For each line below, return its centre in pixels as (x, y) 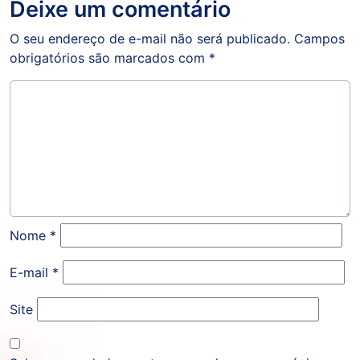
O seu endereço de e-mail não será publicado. (150, 39)
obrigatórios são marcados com (109, 58)
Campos (319, 39)
